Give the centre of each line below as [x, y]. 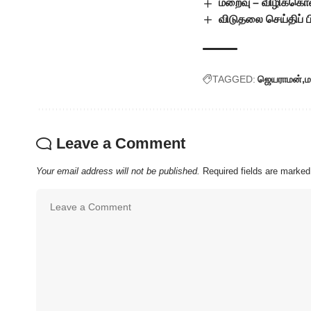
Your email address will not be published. [118, 171]
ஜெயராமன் [280, 79]
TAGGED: [234, 79]
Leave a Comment [121, 143]
